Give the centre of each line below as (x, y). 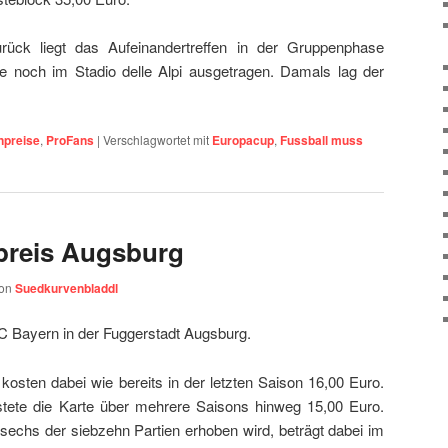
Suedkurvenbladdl (66, 288)
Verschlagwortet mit (156, 140)
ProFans (70, 140)
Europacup (243, 140)
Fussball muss (321, 140)
